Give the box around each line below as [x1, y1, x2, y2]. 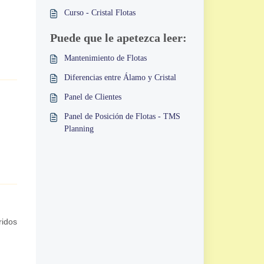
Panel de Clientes [64, 93, 121, 101]
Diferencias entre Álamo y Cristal [64, 73, 176, 82]
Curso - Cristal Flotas [64, 8, 136, 17]
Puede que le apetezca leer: [49, 31, 187, 44]
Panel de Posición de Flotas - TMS [64, 112, 180, 121]
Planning [64, 124, 94, 133]
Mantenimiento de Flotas [64, 54, 147, 62]
